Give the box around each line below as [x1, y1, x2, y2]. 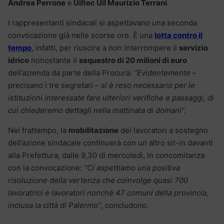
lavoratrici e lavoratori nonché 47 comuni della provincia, [8, 188, 208, 198]
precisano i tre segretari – [8, 80, 101, 90]
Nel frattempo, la [8, 125, 68, 135]
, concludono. [101, 200, 148, 210]
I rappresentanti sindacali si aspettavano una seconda [8, 18, 197, 28]
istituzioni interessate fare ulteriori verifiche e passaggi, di [8, 93, 214, 103]
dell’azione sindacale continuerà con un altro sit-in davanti [8, 138, 213, 148]
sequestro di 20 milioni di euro [79, 55, 187, 65]
